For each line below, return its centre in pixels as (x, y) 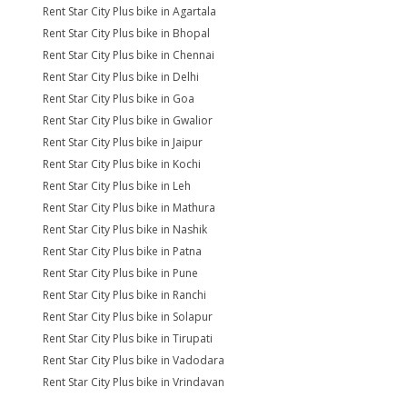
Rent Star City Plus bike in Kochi (122, 164)
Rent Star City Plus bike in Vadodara (134, 360)
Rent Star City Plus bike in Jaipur (123, 142)
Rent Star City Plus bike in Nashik (125, 229)
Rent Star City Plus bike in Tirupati (128, 338)
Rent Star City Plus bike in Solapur (128, 317)
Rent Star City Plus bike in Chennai (129, 55)
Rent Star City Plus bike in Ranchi (124, 295)
